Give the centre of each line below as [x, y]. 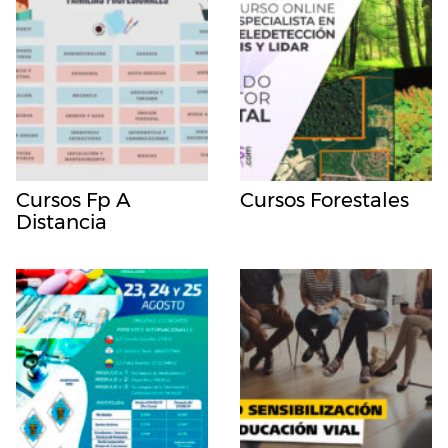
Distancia [61, 222]
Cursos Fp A [73, 200]
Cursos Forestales [324, 200]
